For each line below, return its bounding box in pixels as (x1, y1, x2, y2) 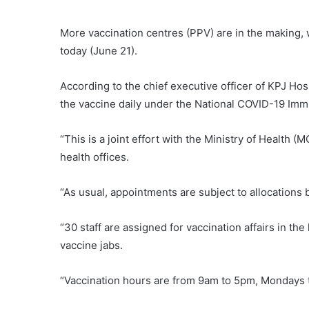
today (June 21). (60, 44, 137, 58)
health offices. (60, 150, 129, 164)
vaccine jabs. (60, 239, 123, 252)
